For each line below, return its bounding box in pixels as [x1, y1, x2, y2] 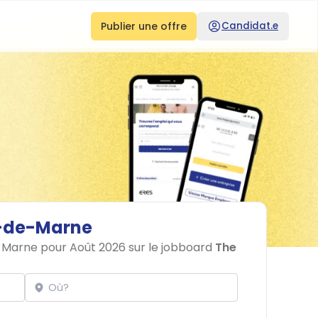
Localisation [24, 265, 87, 280]
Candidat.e [221, 19, 278, 33]
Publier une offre [101, 19, 187, 33]
